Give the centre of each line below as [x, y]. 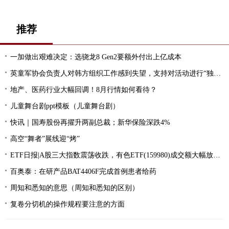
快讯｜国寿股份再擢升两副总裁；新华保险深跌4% [90, 122]
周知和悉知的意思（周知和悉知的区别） [75, 188]
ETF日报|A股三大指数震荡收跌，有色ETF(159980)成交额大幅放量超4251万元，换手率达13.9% [112, 155]
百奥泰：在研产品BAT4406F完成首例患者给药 [83, 171]
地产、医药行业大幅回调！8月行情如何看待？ [84, 89]
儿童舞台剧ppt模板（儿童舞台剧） [65, 106]
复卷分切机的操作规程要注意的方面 [67, 204]
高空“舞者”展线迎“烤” [45, 139]
